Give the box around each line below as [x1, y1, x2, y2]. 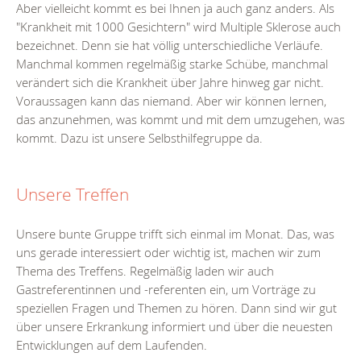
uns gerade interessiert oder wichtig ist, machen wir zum [16, 244, 321, 261]
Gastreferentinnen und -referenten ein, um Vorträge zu [16, 281, 316, 298]
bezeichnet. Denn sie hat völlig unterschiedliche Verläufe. [16, 37, 323, 54]
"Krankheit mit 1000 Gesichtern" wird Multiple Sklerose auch [16, 19, 341, 35]
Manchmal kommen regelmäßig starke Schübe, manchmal [16, 56, 328, 73]
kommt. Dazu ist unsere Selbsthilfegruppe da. [16, 130, 263, 147]
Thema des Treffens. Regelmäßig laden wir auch [16, 263, 274, 280]
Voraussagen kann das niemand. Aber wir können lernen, [16, 93, 326, 110]
